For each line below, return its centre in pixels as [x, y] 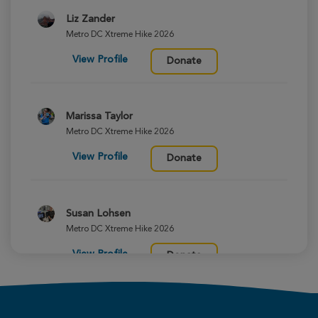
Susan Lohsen [98, 214]
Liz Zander [90, 20]
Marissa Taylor [99, 117]
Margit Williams [100, 311]
